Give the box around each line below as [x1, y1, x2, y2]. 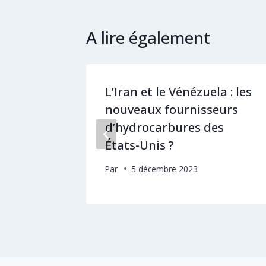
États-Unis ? [105, 137, 174, 153]
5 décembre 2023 [131, 163, 198, 175]
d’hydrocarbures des [105, 119, 224, 135]
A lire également [86, 26, 210, 49]
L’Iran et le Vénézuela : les [105, 83, 252, 100]
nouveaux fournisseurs [105, 101, 238, 118]
